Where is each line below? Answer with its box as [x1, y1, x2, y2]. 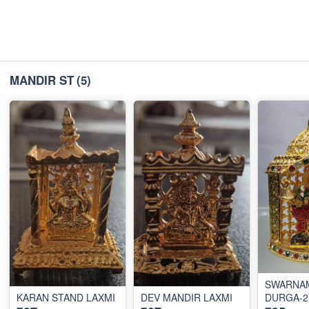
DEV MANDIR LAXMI [141, 290, 232, 305]
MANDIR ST [10, 72, 74, 89]
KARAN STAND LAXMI [17, 290, 115, 305]
